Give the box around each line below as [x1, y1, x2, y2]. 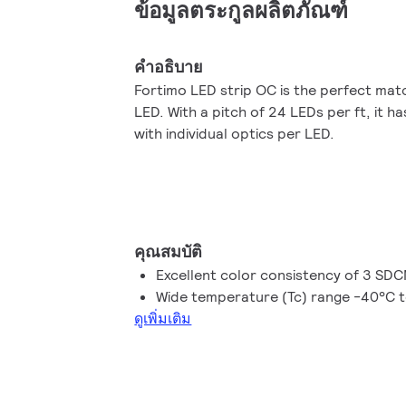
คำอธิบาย [134, 56, 204, 77]
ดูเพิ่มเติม [134, 309, 192, 328]
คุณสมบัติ [134, 241, 203, 262]
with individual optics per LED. [134, 124, 335, 143]
